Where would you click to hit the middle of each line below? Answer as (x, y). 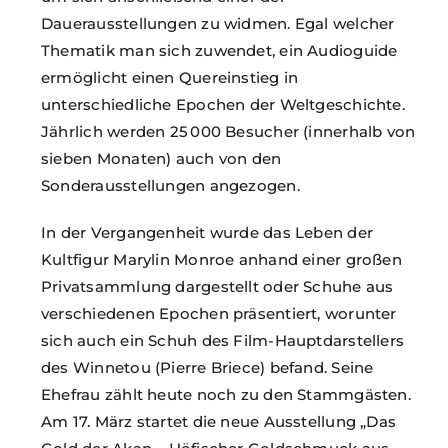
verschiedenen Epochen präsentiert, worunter (219, 313)
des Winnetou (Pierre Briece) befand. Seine (207, 367)
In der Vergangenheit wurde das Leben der (207, 232)
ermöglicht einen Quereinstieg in (170, 77)
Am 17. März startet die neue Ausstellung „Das (219, 421)
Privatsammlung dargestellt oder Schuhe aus (217, 286)
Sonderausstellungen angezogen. (170, 185)
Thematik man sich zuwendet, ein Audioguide (219, 50)
